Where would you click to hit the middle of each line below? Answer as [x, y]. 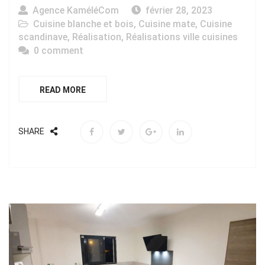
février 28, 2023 [179, 11]
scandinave [43, 37]
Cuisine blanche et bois [83, 24]
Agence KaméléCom [76, 11]
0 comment [59, 51]
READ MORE [63, 90]
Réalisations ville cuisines [182, 37]
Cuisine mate [167, 24]
